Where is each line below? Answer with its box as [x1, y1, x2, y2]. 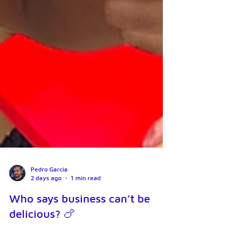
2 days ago [31, 191, 62, 198]
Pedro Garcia [31, 182, 68, 190]
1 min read [71, 191, 101, 198]
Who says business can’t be [9, 209, 150, 222]
